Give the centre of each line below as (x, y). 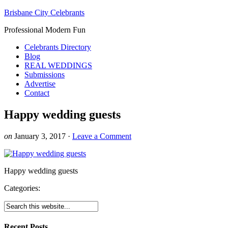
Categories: (22, 188)
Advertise (40, 84)
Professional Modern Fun (45, 30)
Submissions (45, 75)
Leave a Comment (102, 136)
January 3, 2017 (40, 136)
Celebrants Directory (58, 47)
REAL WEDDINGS (58, 65)
